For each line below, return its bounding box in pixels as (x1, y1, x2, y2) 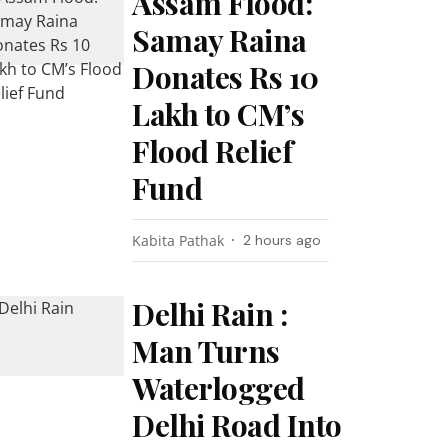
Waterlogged (132, 368, 305, 408)
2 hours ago (243, 231, 322, 249)
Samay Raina (132, 20, 307, 60)
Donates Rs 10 (132, 57, 319, 97)
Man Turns (132, 331, 280, 371)
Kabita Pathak (132, 231, 225, 250)
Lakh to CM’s (132, 94, 305, 134)
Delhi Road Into (132, 405, 342, 445)
